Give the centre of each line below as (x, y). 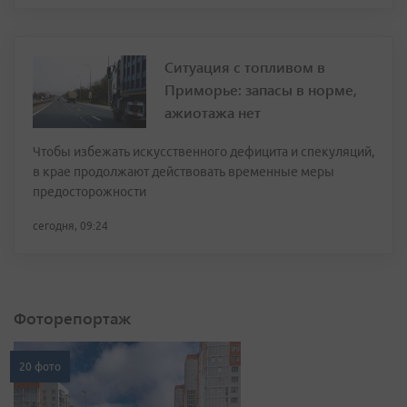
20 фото (40, 367)
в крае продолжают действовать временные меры (184, 172)
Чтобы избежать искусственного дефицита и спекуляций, (203, 152)
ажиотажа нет (213, 113)
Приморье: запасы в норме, (261, 90)
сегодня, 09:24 (70, 226)
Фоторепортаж (72, 318)
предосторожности (89, 192)
